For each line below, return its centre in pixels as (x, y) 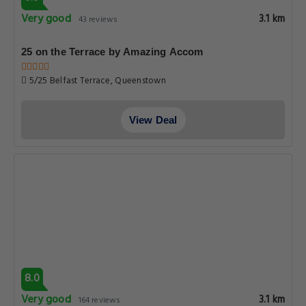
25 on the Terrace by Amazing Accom (112, 52)
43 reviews (98, 20)
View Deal (153, 120)
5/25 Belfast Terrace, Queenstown (96, 81)
